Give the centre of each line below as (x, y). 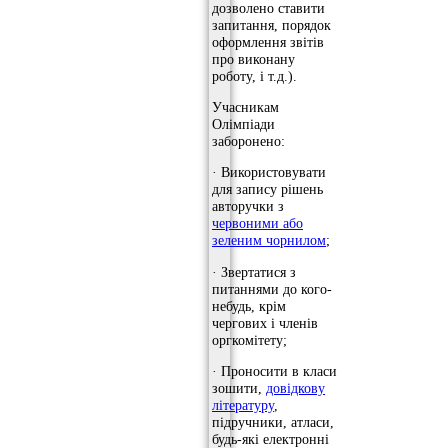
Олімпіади (243, 123)
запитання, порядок (271, 24)
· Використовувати (269, 172)
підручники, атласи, (273, 422)
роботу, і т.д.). (254, 75)
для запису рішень (267, 189)
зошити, (239, 388)
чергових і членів (265, 322)
